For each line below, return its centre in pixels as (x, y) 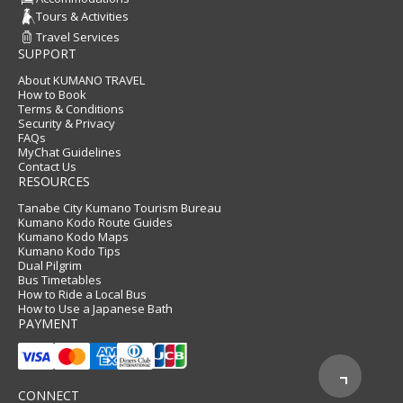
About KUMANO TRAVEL (81, 81)
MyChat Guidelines (70, 152)
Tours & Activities (82, 17)
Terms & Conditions (71, 109)
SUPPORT (47, 54)
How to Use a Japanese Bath (95, 309)
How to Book (52, 95)
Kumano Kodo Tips (69, 251)
